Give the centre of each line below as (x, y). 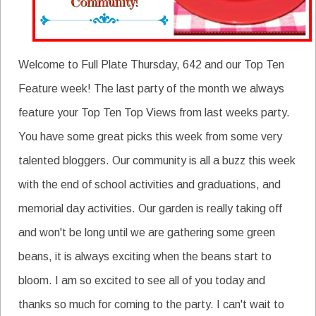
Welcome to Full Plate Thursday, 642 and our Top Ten (151, 64)
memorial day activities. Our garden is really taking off (150, 208)
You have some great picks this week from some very (150, 136)
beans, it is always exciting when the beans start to (145, 256)
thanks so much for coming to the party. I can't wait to (151, 304)
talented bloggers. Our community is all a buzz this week (157, 160)
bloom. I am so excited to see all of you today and (142, 280)
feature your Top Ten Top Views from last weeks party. (154, 112)
